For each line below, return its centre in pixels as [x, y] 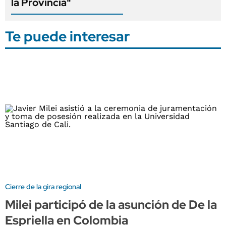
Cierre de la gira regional [43, 187]
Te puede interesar [67, 36]
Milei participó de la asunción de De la [111, 205]
